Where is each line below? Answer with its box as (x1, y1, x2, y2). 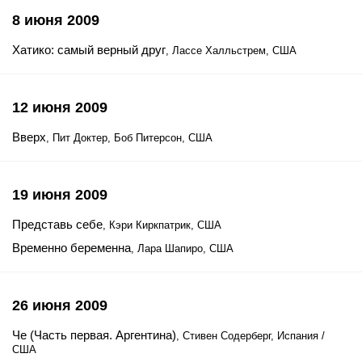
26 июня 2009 (12, 297, 107, 314)
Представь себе (12, 217, 103, 231)
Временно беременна (12, 241, 131, 255)
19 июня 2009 (12, 187, 107, 203)
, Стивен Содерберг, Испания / (176, 330, 325, 342)
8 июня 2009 (12, 12, 99, 28)
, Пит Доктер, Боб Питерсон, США (46, 132, 213, 144)
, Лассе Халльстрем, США (166, 44, 297, 57)
